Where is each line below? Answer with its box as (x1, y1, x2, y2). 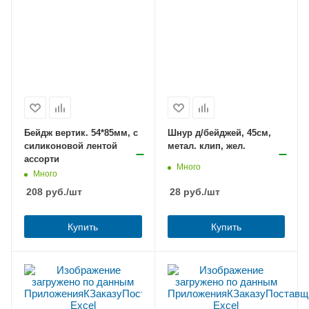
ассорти (24, 153, 59, 164)
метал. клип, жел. (167, 140, 246, 151)
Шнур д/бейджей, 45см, (167, 127, 271, 138)
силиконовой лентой (24, 140, 117, 151)
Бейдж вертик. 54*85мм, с (24, 127, 138, 138)
